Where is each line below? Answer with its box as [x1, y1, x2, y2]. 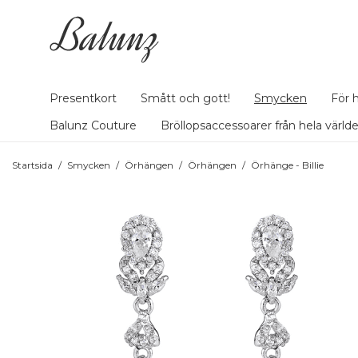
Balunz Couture [50, 118, 137, 133]
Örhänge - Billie [251, 159, 324, 171]
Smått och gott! [141, 91, 230, 105]
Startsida [12, 159, 53, 171]
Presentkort [50, 91, 117, 105]
